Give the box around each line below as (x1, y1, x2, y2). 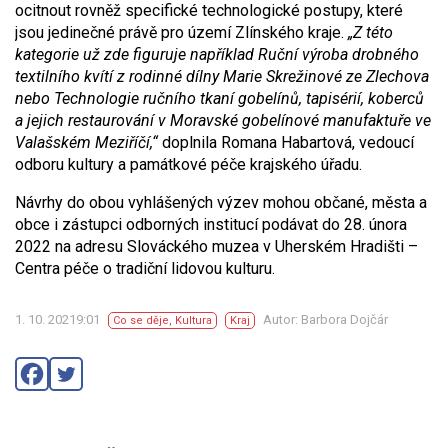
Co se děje (113, 314, 169, 327)
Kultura (175, 314, 212, 327)
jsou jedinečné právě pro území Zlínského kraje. (15, 23, 348, 42)
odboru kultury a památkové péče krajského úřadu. (15, 155, 362, 174)
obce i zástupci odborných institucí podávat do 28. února (15, 215, 407, 234)
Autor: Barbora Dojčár (263, 312, 388, 327)
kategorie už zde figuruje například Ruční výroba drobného (15, 45, 419, 64)
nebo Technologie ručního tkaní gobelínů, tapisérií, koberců (15, 89, 424, 108)
